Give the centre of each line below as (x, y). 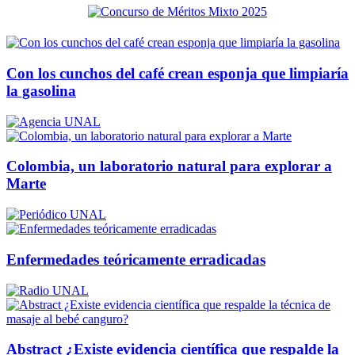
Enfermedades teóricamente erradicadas (136, 259)
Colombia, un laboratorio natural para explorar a (169, 166)
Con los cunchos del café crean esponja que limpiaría (177, 73)
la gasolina (41, 90)
